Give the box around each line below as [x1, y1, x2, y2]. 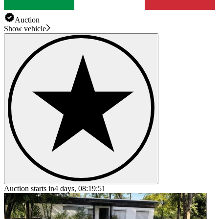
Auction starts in [4, 184, 54, 193]
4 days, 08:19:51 [54, 184, 106, 193]
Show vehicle [4, 24, 46, 33]
